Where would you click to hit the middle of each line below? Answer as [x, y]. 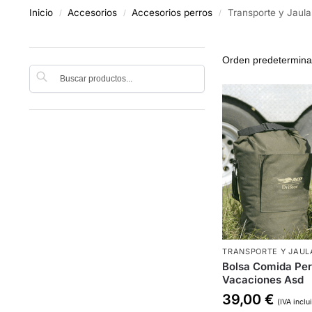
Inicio [41, 13]
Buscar [186, 71]
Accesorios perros [172, 13]
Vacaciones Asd [263, 279]
